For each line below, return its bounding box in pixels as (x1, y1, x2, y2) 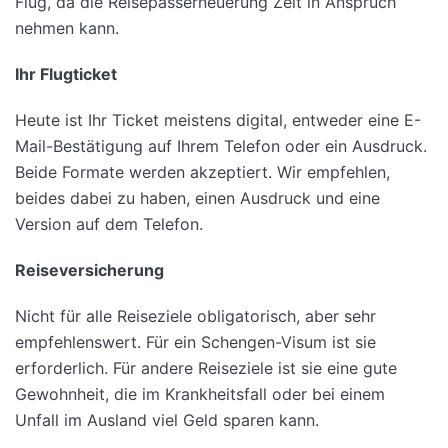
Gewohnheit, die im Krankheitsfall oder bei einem (15, 384, 385, 405)
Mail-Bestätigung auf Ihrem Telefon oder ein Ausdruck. (15, 136, 427, 157)
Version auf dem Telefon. (15, 214, 203, 235)
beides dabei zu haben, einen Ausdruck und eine (15, 188, 380, 209)
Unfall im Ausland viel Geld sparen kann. (15, 410, 319, 431)
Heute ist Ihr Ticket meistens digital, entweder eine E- (15, 110, 421, 131)
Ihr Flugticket (15, 64, 117, 85)
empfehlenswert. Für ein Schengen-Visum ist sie (15, 332, 376, 353)
